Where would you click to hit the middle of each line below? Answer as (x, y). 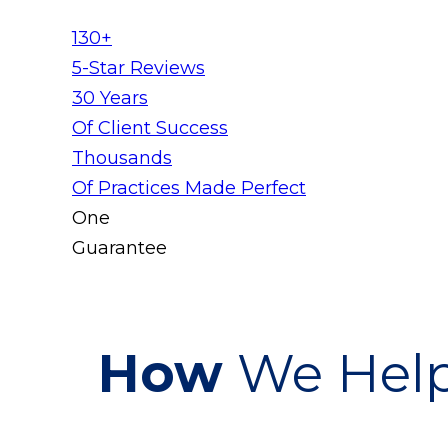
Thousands (122, 158)
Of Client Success (150, 128)
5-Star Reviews (138, 68)
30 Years (110, 98)
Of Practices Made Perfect (189, 188)
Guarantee (119, 248)
